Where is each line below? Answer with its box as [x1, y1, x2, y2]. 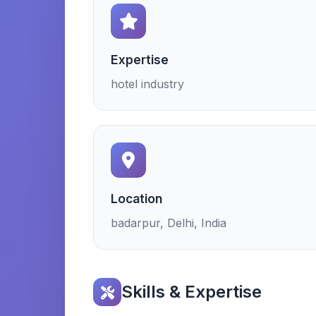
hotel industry [111, 77, 184, 91]
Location [111, 191, 162, 206]
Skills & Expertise [121, 281, 262, 302]
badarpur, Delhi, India [111, 216, 226, 230]
